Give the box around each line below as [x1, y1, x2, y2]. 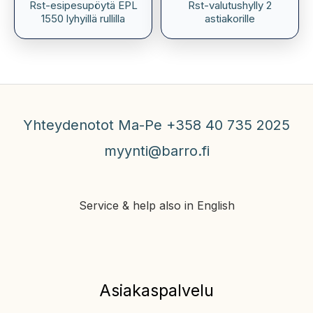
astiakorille [205, 12, 255, 25]
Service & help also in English [78, 198, 235, 212]
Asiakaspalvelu [99, 279, 214, 300]
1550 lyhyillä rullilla [41, 12, 125, 25]
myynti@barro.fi [103, 143, 210, 159]
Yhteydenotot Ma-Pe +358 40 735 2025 [23, 117, 290, 133]
